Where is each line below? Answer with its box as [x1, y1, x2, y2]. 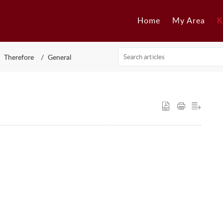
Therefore [4, 52, 34, 62]
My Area [172, 15, 205, 26]
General [48, 52, 71, 62]
